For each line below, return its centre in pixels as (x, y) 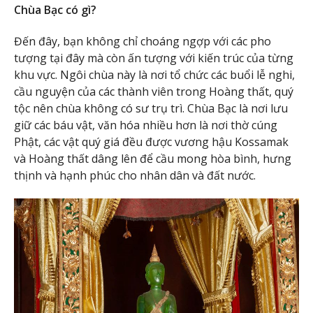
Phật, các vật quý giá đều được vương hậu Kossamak (151, 142)
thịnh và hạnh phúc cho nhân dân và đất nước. (135, 176)
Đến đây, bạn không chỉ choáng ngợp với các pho (143, 42)
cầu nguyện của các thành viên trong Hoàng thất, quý (154, 92)
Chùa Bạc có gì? (55, 10)
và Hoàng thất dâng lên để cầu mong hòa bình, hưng (153, 159)
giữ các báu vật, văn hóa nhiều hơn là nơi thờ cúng (146, 125)
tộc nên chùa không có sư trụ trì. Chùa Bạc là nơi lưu (151, 109)
